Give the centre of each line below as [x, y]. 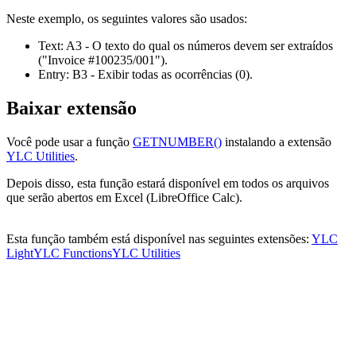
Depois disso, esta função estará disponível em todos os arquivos [168, 184]
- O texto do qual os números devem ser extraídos [207, 46]
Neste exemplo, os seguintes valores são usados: [127, 19]
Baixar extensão [72, 108]
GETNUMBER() [177, 142]
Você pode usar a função [70, 142]
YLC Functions [73, 253]
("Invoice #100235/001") [101, 60]
